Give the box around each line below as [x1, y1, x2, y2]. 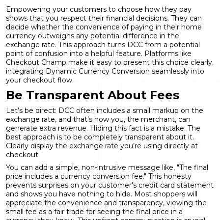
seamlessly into [150, 66, 204, 76]
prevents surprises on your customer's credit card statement [6, 180, 214, 190]
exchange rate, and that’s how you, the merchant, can [6, 114, 191, 124]
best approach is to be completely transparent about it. [6, 132, 194, 141]
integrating [6, 66, 46, 76]
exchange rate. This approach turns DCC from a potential [6, 40, 200, 49]
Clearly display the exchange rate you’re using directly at [6, 141, 198, 150]
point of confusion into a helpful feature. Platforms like [6, 49, 192, 58]
